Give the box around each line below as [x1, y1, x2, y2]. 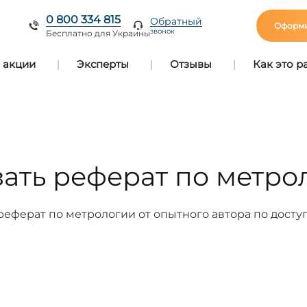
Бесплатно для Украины [45, 27, 150, 38]
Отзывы [169, 58, 212, 71]
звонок [149, 27, 175, 36]
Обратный [149, 15, 202, 27]
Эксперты [77, 58, 130, 71]
